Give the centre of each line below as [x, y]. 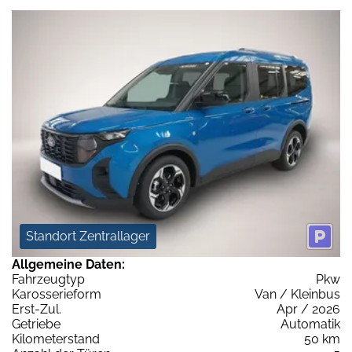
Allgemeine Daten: [68, 264]
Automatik [310, 324]
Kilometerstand [56, 339]
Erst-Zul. [37, 309]
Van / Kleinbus [297, 294]
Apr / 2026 [308, 309]
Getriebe [36, 324]
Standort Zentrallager [88, 236]
